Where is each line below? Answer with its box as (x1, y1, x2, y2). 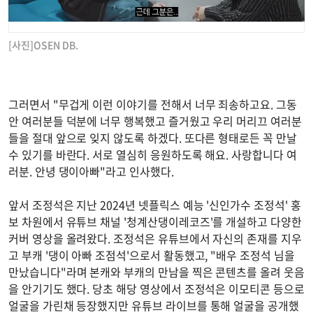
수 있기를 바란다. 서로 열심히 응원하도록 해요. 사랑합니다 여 (8, 146, 297, 163)
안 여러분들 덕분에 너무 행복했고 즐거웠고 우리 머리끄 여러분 (8, 112, 302, 130)
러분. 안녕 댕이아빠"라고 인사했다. (8, 163, 174, 180)
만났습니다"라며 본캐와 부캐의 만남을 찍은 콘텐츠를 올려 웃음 (8, 263, 305, 281)
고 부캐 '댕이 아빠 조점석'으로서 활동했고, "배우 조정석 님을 (8, 247, 295, 264)
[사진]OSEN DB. (8, 38, 78, 52)
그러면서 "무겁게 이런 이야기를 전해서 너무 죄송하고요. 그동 (8, 96, 297, 113)
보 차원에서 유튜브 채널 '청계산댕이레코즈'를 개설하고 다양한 (8, 213, 302, 231)
